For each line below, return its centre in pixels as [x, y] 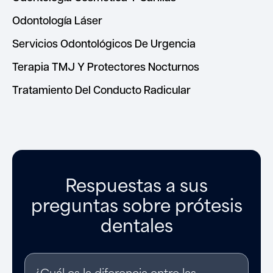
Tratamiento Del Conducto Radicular [101, 89]
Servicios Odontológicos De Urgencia [104, 43]
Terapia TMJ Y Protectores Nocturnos [106, 66]
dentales [136, 224]
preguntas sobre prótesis [136, 204]
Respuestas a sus [136, 184]
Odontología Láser [57, 20]
